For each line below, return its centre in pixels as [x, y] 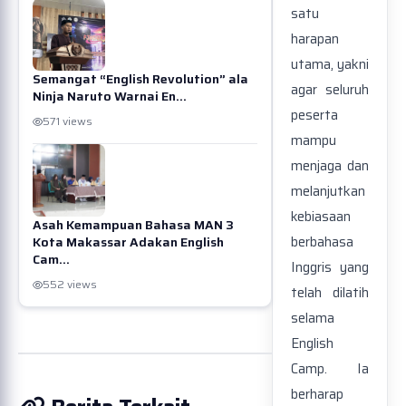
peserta [314, 116]
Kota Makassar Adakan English [128, 242]
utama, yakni [330, 65]
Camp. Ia [330, 369]
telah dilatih [330, 293]
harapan [315, 39]
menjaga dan [330, 166]
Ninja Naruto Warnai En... [110, 96]
